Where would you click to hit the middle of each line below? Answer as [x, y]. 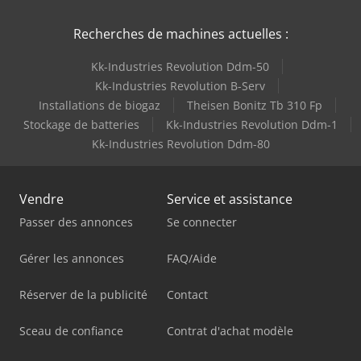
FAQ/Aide [192, 259]
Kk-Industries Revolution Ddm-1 [251, 125]
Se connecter [202, 222]
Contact [187, 295]
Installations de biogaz [99, 106]
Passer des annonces [76, 222]
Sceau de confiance [71, 331]
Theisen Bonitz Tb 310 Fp [254, 106]
